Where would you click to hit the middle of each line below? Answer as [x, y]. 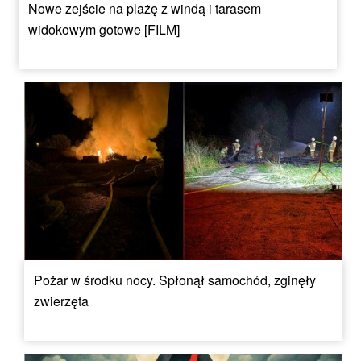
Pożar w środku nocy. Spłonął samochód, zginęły [175, 280]
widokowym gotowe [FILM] [104, 29]
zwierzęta [61, 301]
